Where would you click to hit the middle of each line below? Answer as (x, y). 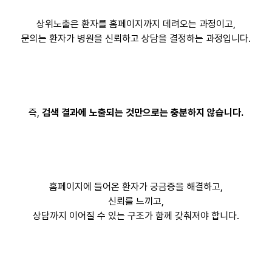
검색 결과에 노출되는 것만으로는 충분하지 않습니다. (142, 112)
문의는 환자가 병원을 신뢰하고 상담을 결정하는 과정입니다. (136, 38)
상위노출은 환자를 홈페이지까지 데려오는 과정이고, (136, 24)
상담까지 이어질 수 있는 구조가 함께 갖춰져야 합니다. (136, 216)
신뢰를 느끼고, (136, 201)
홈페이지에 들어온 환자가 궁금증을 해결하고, (136, 186)
